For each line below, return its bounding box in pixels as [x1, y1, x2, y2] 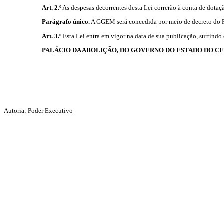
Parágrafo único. [41, 18, 90, 26]
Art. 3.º [41, 32, 61, 40]
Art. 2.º [41, 3, 61, 11]
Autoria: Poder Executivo [4, 106, 73, 114]
